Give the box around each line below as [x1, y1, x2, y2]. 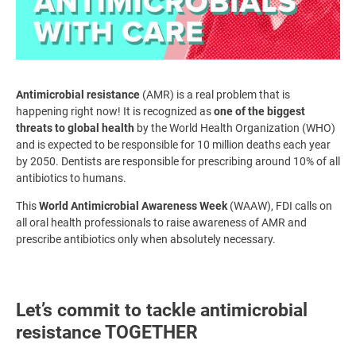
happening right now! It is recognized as [16, 104, 214, 118]
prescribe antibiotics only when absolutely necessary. [16, 232, 276, 246]
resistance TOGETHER [16, 321, 198, 343]
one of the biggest [214, 104, 305, 118]
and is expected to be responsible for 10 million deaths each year [16, 137, 331, 151]
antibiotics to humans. [16, 171, 126, 184]
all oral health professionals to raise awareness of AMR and [16, 215, 307, 229]
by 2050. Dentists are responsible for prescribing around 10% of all [16, 154, 340, 168]
